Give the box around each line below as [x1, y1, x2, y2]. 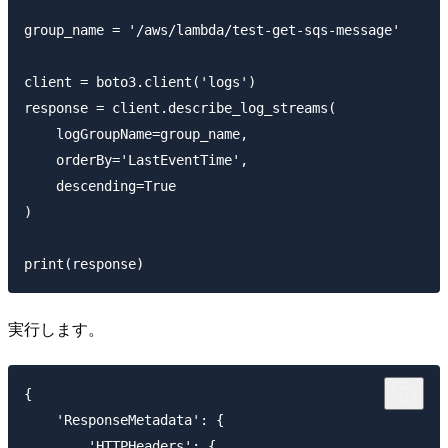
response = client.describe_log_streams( [24, 100, 336, 117]
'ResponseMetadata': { [24, 411, 224, 428]
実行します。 [8, 316, 104, 340]
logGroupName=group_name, [24, 126, 248, 143]
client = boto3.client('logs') [24, 74, 256, 91]
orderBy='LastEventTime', [24, 152, 248, 169]
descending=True [24, 178, 176, 195]
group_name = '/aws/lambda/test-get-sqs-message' [24, 22, 400, 39]
